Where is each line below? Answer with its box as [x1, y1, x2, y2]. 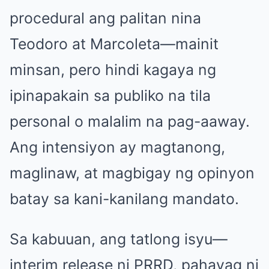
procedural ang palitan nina [10, 9, 201, 28]
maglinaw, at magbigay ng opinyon [10, 164, 255, 183]
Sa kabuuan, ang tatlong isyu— [10, 230, 228, 249]
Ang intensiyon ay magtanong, [10, 138, 225, 157]
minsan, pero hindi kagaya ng [10, 61, 216, 79]
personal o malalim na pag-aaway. [10, 112, 250, 131]
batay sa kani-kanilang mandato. [10, 190, 239, 208]
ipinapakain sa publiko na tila [10, 86, 211, 105]
